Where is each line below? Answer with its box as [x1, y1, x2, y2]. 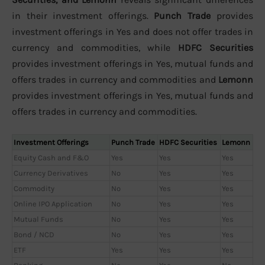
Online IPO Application [14, 199, 92, 209]
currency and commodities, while [12, 41, 178, 53]
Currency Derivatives [14, 169, 88, 178]
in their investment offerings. [12, 9, 154, 21]
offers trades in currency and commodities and [12, 73, 218, 85]
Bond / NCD [14, 230, 54, 240]
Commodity [14, 184, 54, 193]
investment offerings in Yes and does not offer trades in [12, 25, 253, 37]
